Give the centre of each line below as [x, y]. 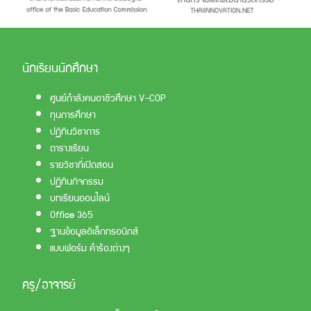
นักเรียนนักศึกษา [60, 67]
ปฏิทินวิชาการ [75, 130]
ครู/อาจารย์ [49, 283]
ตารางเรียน [69, 147]
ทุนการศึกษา [73, 114]
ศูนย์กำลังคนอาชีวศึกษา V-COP [108, 97]
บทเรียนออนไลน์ [80, 197]
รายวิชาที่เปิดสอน [82, 163]
